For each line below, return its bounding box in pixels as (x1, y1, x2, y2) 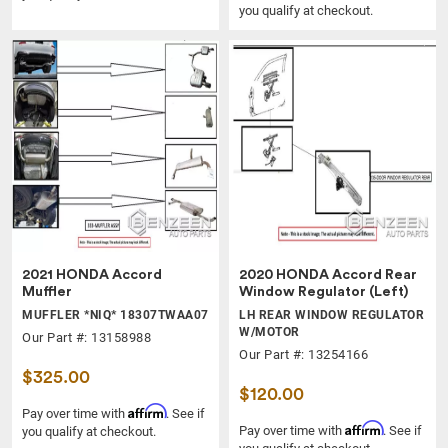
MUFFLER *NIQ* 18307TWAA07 (22, 307, 209, 322)
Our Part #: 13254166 (239, 346, 368, 362)
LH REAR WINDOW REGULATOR (239, 307, 424, 322)
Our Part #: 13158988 (22, 329, 151, 345)
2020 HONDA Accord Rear (239, 267, 417, 282)
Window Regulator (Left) (239, 284, 408, 299)
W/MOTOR (239, 324, 300, 339)
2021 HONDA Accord (22, 267, 162, 282)
